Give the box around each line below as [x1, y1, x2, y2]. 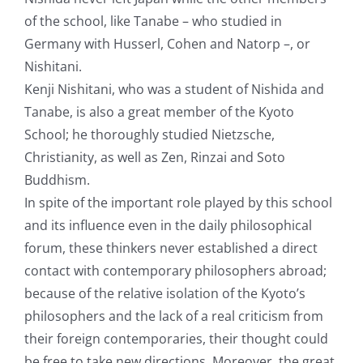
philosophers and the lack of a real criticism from [24, 307, 323, 326]
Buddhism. [24, 171, 90, 190]
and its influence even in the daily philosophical [24, 216, 312, 235]
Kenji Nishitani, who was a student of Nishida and [24, 80, 324, 99]
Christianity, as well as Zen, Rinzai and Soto [24, 148, 285, 167]
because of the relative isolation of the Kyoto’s [24, 284, 305, 303]
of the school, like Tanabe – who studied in [24, 12, 282, 31]
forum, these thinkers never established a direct [24, 239, 318, 258]
